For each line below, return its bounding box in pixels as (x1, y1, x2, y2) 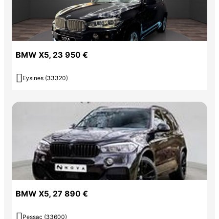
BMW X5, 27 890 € (16, 189, 88, 199)
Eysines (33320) (22, 74, 68, 82)
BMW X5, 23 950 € (16, 50, 88, 60)
